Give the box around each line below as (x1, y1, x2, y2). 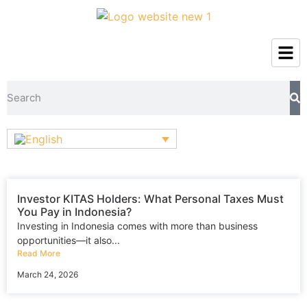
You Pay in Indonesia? (17, 205, 132, 219)
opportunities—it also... (17, 234, 120, 247)
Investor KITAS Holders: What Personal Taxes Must (17, 192, 284, 206)
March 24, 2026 (17, 269, 78, 280)
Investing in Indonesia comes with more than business (17, 220, 258, 232)
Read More (17, 248, 60, 259)
